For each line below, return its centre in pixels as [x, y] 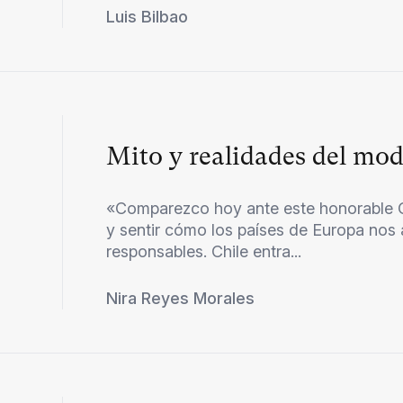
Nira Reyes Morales [181, 298]
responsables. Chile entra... [204, 251]
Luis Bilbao [148, 16]
